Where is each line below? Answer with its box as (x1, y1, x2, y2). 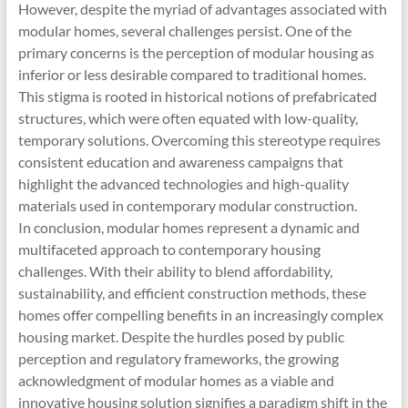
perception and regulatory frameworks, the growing (17, 350, 339, 367)
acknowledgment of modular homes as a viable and (17, 372, 334, 389)
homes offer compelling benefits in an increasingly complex (17, 306, 383, 323)
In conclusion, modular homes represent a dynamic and (17, 219, 360, 236)
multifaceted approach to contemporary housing (17, 240, 321, 258)
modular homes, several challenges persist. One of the (17, 22, 352, 39)
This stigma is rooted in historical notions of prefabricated (17, 87, 377, 105)
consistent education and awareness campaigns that (17, 153, 343, 170)
